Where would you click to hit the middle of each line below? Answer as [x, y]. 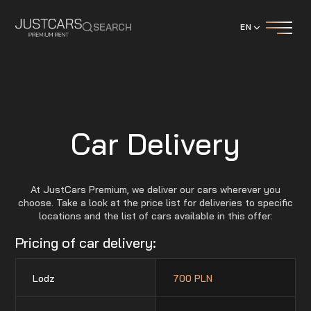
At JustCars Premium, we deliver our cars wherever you [155, 190]
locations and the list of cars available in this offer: [155, 216]
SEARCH [113, 27]
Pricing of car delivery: [86, 243]
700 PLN [192, 278]
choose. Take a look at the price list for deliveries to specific [155, 203]
